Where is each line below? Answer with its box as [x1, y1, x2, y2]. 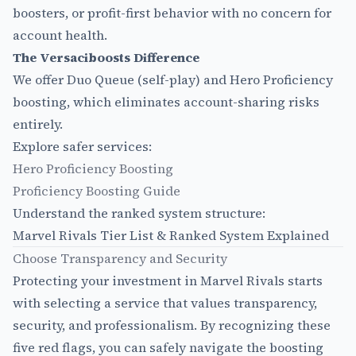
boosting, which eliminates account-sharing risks [13, 93, 319, 111]
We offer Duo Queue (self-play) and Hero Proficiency [13, 71, 333, 89]
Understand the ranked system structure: [13, 204, 265, 222]
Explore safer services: [13, 137, 152, 156]
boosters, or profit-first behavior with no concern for [13, 4, 331, 22]
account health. [13, 26, 107, 44]
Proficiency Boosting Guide [13, 182, 180, 200]
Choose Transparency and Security [13, 250, 227, 268]
